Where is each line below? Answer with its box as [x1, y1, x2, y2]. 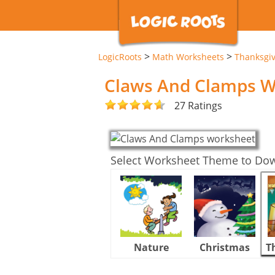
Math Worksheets [152, 51, 224, 63]
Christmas [199, 240, 250, 254]
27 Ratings [174, 98, 222, 112]
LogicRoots [98, 51, 142, 63]
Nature [133, 240, 169, 254]
